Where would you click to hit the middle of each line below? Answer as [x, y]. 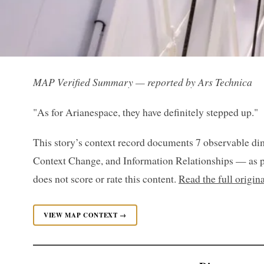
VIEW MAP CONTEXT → [85, 215]
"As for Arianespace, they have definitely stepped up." [146, 112]
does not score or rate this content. [106, 179]
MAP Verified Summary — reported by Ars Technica [143, 82]
